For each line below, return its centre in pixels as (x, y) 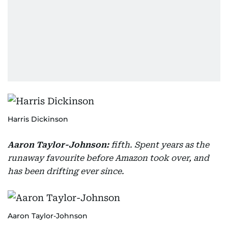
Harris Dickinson (38, 119)
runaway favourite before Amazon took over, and (108, 158)
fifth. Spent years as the (160, 145)
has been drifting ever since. (66, 171)
